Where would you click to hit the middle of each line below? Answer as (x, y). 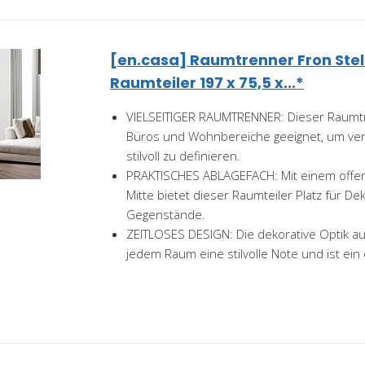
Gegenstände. (166, 214)
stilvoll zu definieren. (183, 156)
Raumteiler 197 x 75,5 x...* (207, 83)
